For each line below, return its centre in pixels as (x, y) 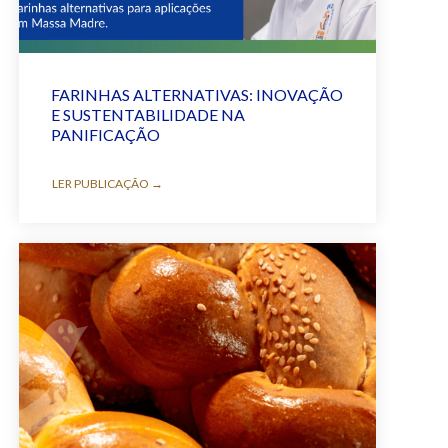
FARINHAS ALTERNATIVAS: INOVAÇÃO (196, 94)
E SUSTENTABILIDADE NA (147, 114)
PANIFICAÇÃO (105, 134)
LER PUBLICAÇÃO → (107, 183)
